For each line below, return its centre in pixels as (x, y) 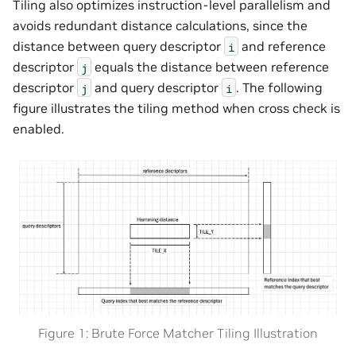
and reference (282, 46)
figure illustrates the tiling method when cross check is (176, 108)
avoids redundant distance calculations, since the (160, 26)
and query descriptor (157, 88)
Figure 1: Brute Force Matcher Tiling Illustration (178, 333)
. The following (279, 88)
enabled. (39, 129)
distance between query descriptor (118, 46)
